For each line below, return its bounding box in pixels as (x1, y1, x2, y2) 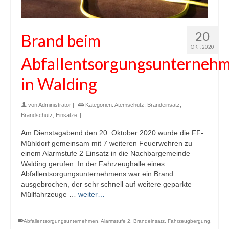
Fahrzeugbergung (168, 218, 210, 224)
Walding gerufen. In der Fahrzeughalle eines (21, 159, 165, 168)
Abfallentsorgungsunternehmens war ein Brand (21, 169, 173, 178)
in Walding (21, 74, 97, 94)
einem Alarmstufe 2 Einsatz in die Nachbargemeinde (21, 149, 190, 157)
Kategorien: (84, 101, 114, 108)
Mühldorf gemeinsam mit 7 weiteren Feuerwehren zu (21, 139, 192, 147)
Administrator (38, 101, 71, 108)
